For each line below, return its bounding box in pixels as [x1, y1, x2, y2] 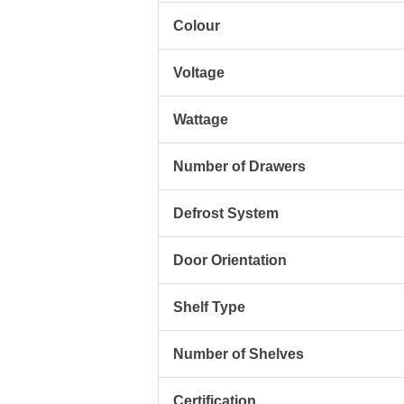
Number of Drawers [172, 159, 306, 175]
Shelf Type [172, 299, 245, 316]
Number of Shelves [172, 346, 304, 363]
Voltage [172, 65, 225, 81]
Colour [172, 18, 220, 34]
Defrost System [172, 206, 279, 222]
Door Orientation [172, 252, 287, 269]
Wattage [172, 112, 228, 128]
